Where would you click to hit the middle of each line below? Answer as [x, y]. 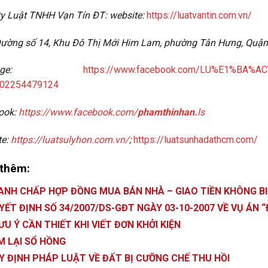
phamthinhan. [167, 112]
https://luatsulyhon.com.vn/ [70, 140]
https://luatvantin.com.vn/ [199, 15]
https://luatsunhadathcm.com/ [196, 140]
